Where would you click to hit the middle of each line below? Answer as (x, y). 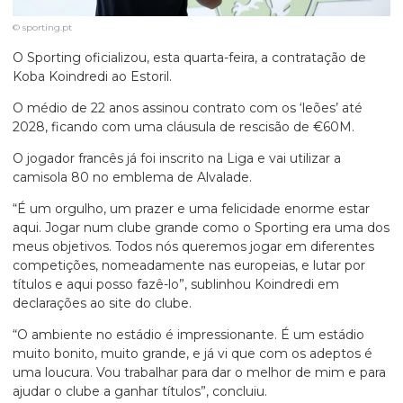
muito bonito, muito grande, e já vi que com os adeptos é (193, 354)
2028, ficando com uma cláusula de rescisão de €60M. (184, 127)
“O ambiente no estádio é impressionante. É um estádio (188, 335)
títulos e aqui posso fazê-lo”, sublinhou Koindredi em (176, 285)
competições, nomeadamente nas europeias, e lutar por (189, 266)
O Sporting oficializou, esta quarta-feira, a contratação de (189, 58)
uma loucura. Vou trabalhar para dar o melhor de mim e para (199, 373)
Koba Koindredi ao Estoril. (92, 77)
